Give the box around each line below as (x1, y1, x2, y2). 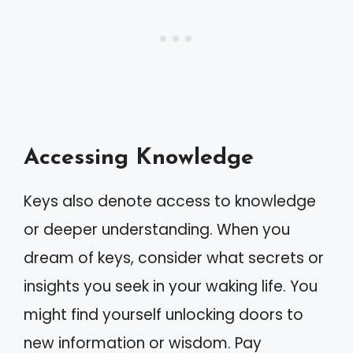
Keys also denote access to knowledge (24, 191, 316, 212)
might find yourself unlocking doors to (24, 304, 303, 325)
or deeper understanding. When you (24, 219, 290, 240)
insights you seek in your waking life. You (24, 276, 318, 297)
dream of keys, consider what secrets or (24, 247, 324, 269)
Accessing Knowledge (24, 147, 254, 169)
